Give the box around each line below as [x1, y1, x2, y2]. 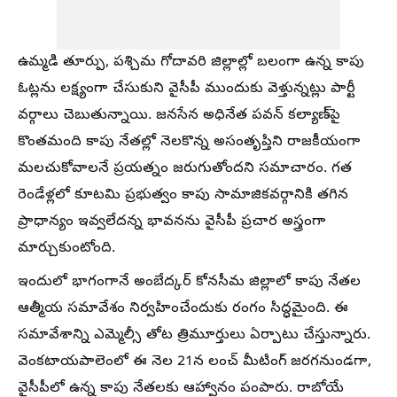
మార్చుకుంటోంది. [18, 239, 115, 259]
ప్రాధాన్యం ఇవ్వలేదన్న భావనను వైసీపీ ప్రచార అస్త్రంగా [18, 213, 326, 232]
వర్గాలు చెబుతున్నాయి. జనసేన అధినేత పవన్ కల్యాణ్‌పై [18, 106, 340, 126]
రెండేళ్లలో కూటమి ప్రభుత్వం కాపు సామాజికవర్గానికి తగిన [18, 186, 348, 206]
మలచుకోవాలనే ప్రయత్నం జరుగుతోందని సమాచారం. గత [18, 160, 352, 179]
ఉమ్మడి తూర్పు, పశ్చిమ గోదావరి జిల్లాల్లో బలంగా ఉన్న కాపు [18, 53, 364, 73]
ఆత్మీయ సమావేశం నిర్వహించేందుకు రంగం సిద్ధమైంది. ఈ [18, 300, 348, 319]
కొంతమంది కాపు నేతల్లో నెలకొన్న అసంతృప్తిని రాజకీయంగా [18, 133, 361, 152]
